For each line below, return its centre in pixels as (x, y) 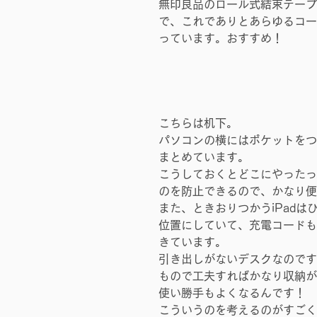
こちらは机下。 (198, 123)
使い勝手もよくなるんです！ (232, 293)
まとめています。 (204, 157)
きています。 (192, 242)
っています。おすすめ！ (221, 38)
